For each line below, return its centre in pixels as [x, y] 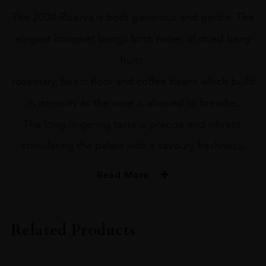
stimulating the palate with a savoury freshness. [133, 145]
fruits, [133, 60]
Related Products [73, 230]
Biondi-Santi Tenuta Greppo [133, 216]
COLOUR [133, 237]
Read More [125, 175]
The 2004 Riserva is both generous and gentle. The [133, 17]
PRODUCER [133, 202]
